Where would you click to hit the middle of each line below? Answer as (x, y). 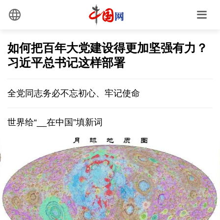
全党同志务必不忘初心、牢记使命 (74, 93)
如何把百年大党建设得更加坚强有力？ (108, 48)
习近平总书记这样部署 (66, 62)
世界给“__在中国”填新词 (55, 122)
